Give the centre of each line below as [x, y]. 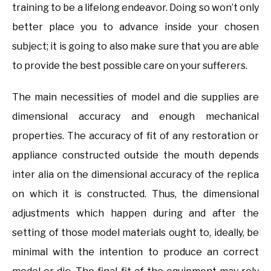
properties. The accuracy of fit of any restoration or [135, 135]
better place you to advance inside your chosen [135, 27]
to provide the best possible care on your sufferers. [130, 65]
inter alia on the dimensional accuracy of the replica [135, 174]
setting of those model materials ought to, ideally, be [135, 232]
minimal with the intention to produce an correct [135, 252]
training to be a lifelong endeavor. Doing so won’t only [135, 7]
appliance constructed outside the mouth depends [135, 155]
